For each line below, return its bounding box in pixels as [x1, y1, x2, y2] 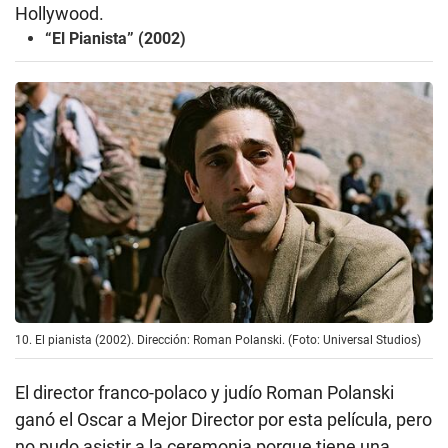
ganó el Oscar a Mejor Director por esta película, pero [15, 408, 432, 430]
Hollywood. [15, 3, 104, 25]
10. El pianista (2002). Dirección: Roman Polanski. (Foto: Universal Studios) [15, 332, 421, 347]
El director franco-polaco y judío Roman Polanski [15, 381, 394, 403]
